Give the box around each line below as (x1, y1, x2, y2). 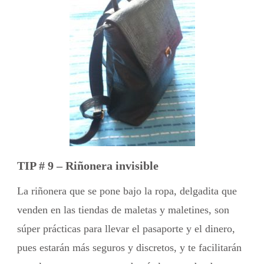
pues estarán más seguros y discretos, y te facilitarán (17, 241, 242, 253)
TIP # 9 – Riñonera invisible (17, 159, 159, 173)
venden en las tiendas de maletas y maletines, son (17, 203, 229, 216)
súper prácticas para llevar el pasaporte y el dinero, (17, 222, 235, 235)
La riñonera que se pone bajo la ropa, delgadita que (17, 184, 237, 197)
